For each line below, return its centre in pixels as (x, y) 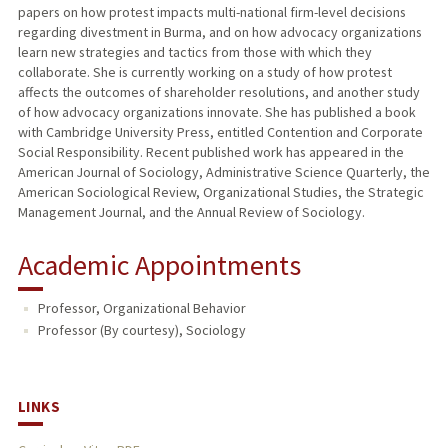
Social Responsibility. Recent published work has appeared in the (210, 152)
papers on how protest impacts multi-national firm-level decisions (211, 12)
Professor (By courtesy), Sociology (141, 330)
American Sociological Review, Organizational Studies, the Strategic (220, 192)
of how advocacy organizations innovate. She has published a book (216, 112)
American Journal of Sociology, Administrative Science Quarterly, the (223, 172)
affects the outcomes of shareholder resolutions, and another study (218, 92)
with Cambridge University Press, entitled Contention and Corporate (220, 132)
